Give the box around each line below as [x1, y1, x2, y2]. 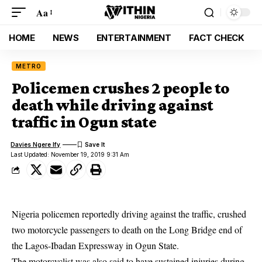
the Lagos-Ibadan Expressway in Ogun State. [12, 239, 179, 251]
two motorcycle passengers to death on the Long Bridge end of [12, 223, 242, 236]
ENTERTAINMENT [96, 32, 171, 43]
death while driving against [12, 96, 213, 114]
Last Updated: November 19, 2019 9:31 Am [11, 151, 130, 158]
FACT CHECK [188, 32, 244, 43]
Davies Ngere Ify [11, 140, 61, 148]
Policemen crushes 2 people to [12, 79, 230, 97]
